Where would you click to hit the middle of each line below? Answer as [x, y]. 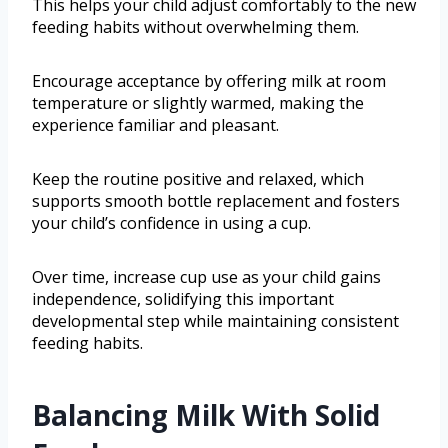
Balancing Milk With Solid [206, 414]
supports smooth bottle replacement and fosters [216, 200]
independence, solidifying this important [183, 298]
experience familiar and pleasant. [155, 124]
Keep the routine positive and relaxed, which [198, 178]
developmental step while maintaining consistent [215, 320]
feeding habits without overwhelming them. [195, 26]
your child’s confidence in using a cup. [171, 222]
